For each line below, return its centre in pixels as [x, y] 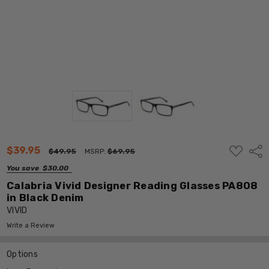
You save [23, 168]
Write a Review [31, 225]
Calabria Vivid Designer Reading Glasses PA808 [132, 185]
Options [22, 254]
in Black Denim [45, 197]
